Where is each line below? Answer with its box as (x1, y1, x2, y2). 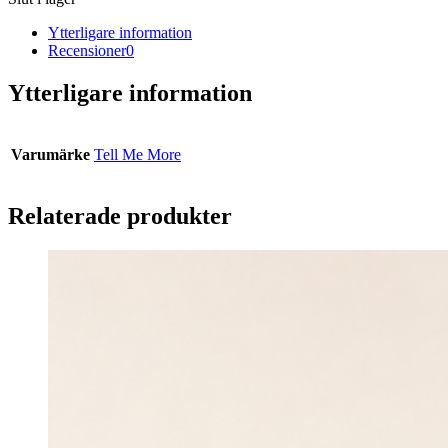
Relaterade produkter (8, 202, 232, 229)
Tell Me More (94, 145, 181, 163)
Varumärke (11, 145, 90, 163)
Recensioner (48, 41, 126, 59)
